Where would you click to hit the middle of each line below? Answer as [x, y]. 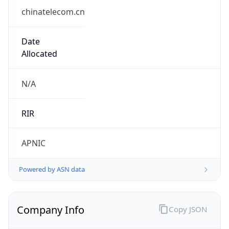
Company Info [51, 210]
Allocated [39, 54]
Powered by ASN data [52, 169]
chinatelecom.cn [53, 12]
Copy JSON [188, 209]
